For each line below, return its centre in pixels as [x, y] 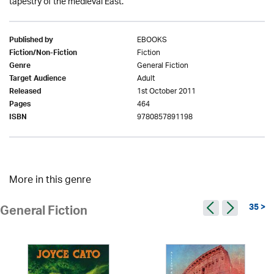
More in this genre [50, 180]
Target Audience [38, 79]
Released [25, 92]
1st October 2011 [166, 91]
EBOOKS [152, 40]
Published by [31, 41]
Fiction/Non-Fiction [43, 54]
